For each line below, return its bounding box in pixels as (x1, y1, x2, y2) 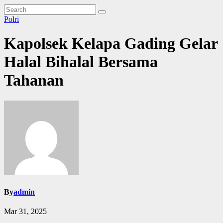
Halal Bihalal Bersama (4, 53, 158, 71)
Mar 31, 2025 (4, 207, 47, 216)
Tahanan (4, 71, 64, 90)
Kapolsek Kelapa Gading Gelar (4, 34, 218, 53)
